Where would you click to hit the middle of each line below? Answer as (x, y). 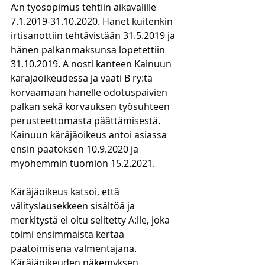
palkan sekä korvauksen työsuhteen (91, 106)
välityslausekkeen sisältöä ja (74, 206)
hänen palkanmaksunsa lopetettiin (89, 50)
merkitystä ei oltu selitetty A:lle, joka (91, 220)
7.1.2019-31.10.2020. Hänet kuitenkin (93, 21)
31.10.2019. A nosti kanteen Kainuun (92, 64)
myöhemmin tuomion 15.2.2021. (83, 163)
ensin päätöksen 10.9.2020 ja (76, 149)
